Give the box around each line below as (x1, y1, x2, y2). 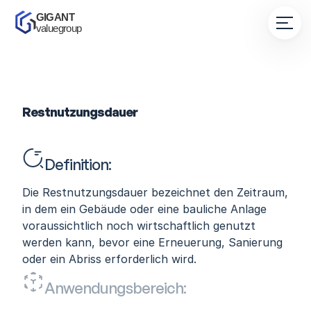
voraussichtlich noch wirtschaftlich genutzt (22, 219, 255, 233)
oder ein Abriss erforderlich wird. (22, 252, 196, 266)
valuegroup (35, 22, 82, 34)
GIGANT (35, 10, 77, 23)
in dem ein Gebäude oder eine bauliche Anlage (22, 202, 267, 216)
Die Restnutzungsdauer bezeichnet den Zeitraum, (22, 185, 288, 199)
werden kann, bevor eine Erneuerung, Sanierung (22, 235, 283, 249)
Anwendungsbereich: (44, 278, 186, 297)
